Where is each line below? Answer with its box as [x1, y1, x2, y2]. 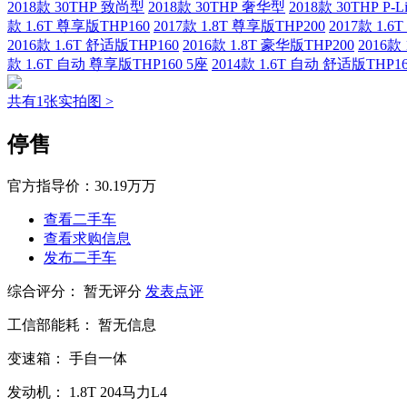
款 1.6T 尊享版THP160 [7, 18, 150, 35]
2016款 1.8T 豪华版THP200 [183, 37, 354, 54]
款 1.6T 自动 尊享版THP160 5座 [7, 56, 208, 73]
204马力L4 [100, 384, 167, 401]
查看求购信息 [44, 231, 131, 247]
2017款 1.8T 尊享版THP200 [154, 18, 325, 35]
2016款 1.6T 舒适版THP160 [7, 37, 179, 54]
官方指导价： [7, 178, 94, 194]
